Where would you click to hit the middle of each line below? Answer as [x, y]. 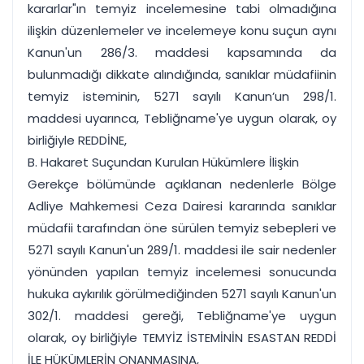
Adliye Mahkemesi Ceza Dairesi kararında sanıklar [182, 206]
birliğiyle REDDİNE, [77, 140]
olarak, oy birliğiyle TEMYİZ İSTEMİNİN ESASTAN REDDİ [182, 338]
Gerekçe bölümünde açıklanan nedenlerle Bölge [182, 184]
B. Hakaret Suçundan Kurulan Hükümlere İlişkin [163, 162]
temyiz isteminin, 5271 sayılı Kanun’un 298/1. [182, 96]
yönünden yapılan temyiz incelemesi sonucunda [182, 272]
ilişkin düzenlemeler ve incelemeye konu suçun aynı [182, 30]
